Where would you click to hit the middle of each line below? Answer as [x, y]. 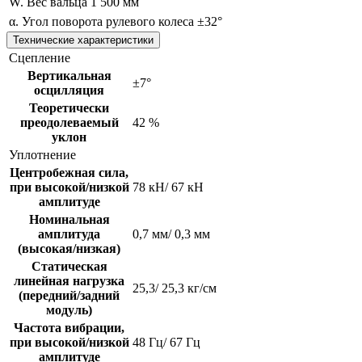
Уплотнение [42, 154]
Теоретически [69, 107]
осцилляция [69, 90]
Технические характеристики [83, 40]
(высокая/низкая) [69, 248]
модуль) [69, 309]
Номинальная [69, 219]
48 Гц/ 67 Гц [166, 342]
